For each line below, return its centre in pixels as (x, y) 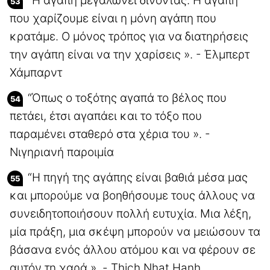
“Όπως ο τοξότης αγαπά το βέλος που (127, 98)
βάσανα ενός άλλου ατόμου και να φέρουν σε (133, 250)
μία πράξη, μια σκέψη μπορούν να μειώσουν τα (135, 231)
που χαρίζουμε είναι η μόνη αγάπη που (113, 18)
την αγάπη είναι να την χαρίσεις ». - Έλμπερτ (130, 54)
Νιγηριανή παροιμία (62, 152)
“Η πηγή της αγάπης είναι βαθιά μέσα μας (138, 177)
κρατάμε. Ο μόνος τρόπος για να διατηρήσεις (129, 36)
